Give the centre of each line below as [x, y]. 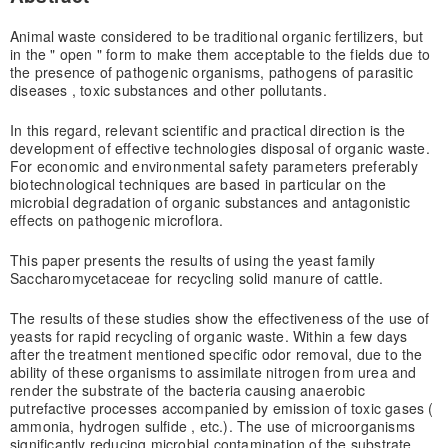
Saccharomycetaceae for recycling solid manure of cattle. [196, 277]
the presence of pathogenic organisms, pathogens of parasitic [211, 71]
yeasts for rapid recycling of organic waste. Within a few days [208, 335]
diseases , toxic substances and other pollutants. [168, 89]
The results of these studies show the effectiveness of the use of [219, 317]
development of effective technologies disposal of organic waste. [219, 147]
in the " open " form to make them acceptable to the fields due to [219, 53]
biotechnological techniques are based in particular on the [198, 183]
